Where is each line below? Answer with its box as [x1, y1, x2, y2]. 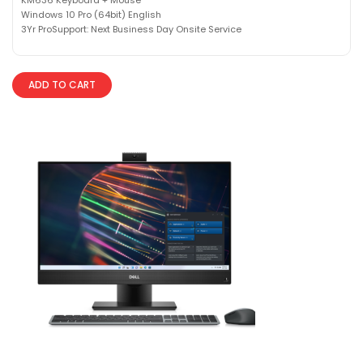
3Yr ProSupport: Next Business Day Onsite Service [21, 22, 241, 36]
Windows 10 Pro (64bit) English [21, 7, 161, 21]
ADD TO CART [28, 77, 96, 92]
